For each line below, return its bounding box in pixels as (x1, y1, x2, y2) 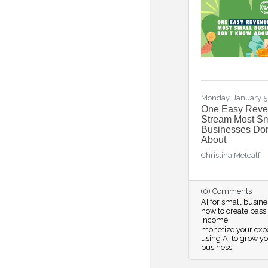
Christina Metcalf (201, 151, 260, 160)
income (201, 215, 228, 224)
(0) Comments (201, 187, 252, 196)
